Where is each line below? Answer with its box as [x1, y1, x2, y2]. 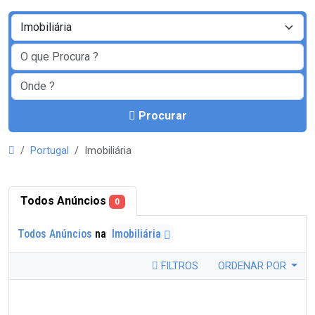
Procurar [138, 109, 187, 122]
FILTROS [157, 260, 198, 272]
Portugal [30, 145, 69, 157]
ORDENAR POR [217, 260, 289, 272]
